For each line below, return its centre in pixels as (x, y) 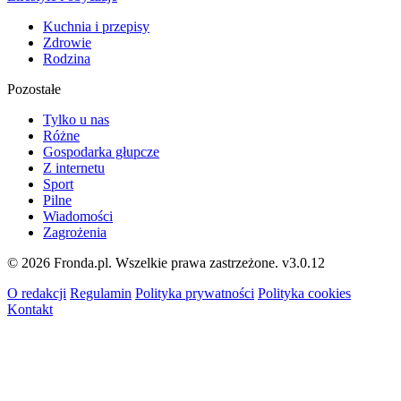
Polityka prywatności (195, 293)
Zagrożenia (75, 232)
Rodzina (67, 58)
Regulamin (101, 293)
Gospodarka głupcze (101, 151)
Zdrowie (67, 42)
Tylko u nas (76, 119)
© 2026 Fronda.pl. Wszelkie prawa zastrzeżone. (145, 262)
